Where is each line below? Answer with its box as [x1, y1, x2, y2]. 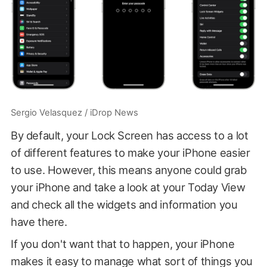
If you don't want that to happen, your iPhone [10, 237, 235, 250]
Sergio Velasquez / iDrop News [10, 107, 138, 118]
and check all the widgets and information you [10, 197, 238, 211]
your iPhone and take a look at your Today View [10, 180, 246, 194]
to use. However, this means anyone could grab [10, 163, 247, 176]
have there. [10, 215, 67, 228]
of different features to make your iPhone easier [10, 145, 250, 159]
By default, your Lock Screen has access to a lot [10, 128, 249, 142]
